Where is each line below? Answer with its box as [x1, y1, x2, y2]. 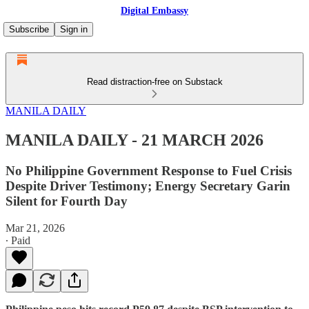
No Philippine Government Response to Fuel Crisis [6, 163, 292, 178]
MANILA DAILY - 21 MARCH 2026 [6, 130, 263, 149]
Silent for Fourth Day [6, 193, 128, 208]
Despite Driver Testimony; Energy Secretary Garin [6, 178, 290, 193]
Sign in [60, 24, 88, 34]
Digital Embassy [121, 6, 188, 16]
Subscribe [9, 24, 49, 34]
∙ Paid [6, 234, 30, 246]
